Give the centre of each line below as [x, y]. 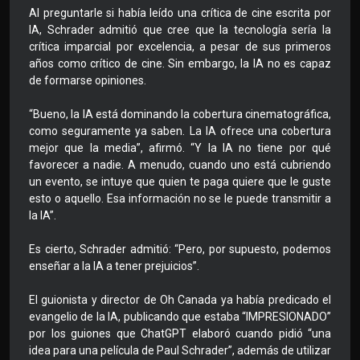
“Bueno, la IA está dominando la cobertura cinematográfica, [180, 115]
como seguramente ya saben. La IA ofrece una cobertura [180, 131]
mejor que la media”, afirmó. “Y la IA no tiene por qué [180, 148]
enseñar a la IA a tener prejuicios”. [114, 266]
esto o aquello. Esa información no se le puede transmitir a [180, 199]
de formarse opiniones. [88, 81]
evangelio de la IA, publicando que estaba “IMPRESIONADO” [180, 317]
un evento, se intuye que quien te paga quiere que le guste [180, 182]
